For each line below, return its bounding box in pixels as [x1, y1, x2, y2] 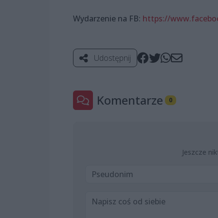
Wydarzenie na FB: [73, 13, 143, 24]
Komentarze [97, 92, 163, 109]
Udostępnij [92, 53, 131, 64]
